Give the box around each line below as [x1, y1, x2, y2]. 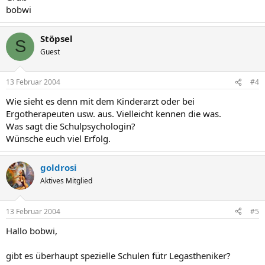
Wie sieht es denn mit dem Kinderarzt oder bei [6, 95, 195, 107]
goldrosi [40, 161, 77, 173]
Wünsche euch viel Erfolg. [6, 132, 111, 144]
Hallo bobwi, [6, 224, 57, 237]
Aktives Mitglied [40, 176, 92, 186]
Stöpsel [40, 32, 73, 44]
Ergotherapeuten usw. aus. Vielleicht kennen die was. [6, 108, 221, 119]
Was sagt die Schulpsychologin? [6, 120, 135, 132]
